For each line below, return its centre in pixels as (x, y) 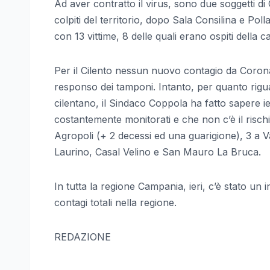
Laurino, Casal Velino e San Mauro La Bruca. (158, 152)
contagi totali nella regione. (115, 202)
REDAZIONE (83, 237)
